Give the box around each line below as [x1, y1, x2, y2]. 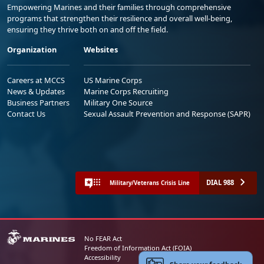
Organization [7, 44, 57, 55]
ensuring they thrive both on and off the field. [7, 24, 168, 35]
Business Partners [7, 97, 70, 108]
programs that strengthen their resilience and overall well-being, [7, 13, 232, 24]
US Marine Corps [84, 75, 142, 86]
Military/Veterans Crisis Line [110, 179, 190, 187]
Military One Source [84, 97, 153, 108]
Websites [84, 44, 118, 55]
